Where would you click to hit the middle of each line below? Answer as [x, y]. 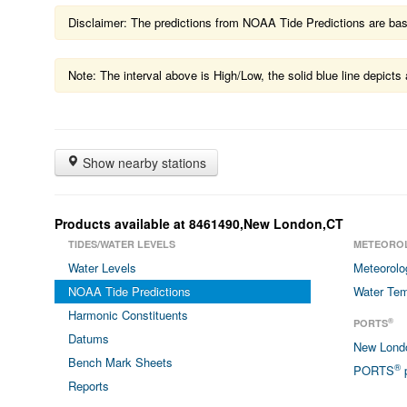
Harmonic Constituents [128, 315]
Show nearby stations [143, 163]
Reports [89, 386]
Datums [89, 338]
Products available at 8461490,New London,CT [199, 223]
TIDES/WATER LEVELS [122, 244]
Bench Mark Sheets [120, 362]
